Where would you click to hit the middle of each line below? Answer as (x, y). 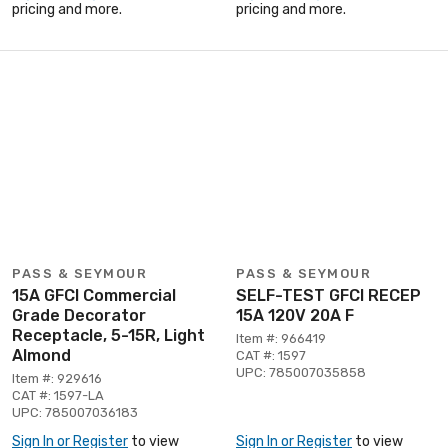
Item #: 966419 (281, 338)
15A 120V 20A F (295, 315)
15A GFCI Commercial (94, 295)
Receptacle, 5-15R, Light (108, 335)
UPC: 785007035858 (301, 372)
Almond (41, 355)
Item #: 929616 (57, 378)
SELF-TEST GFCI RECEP (328, 295)
